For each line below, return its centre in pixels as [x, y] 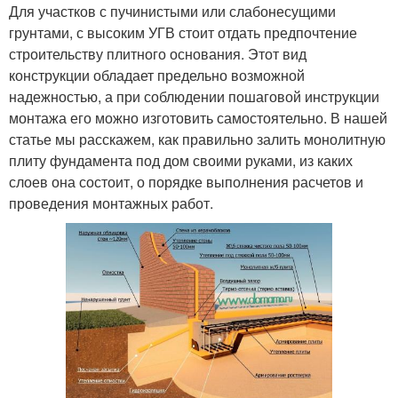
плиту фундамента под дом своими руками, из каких [181, 161]
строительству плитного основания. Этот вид [158, 54]
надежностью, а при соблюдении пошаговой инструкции [194, 97]
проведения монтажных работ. [111, 203]
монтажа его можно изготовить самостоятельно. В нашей [198, 118]
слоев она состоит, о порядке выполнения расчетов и [186, 182]
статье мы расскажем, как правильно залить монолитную [197, 139]
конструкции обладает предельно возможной [157, 76]
